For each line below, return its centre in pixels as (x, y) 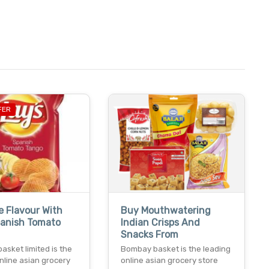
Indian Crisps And (160, 222)
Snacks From (149, 234)
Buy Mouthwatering (165, 210)
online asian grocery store (169, 260)
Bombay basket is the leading (175, 249)
